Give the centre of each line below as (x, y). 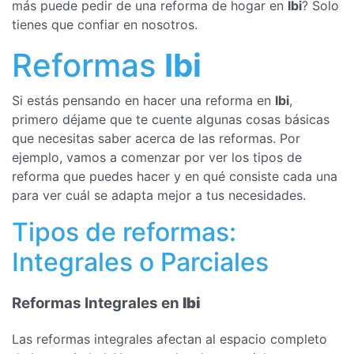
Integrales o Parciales (140, 262)
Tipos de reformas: (124, 232)
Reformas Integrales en (97, 303)
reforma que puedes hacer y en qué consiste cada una (175, 177)
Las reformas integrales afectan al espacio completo (169, 339)
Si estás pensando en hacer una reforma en (143, 101)
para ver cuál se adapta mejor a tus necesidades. (159, 196)
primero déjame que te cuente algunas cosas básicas (171, 120)
